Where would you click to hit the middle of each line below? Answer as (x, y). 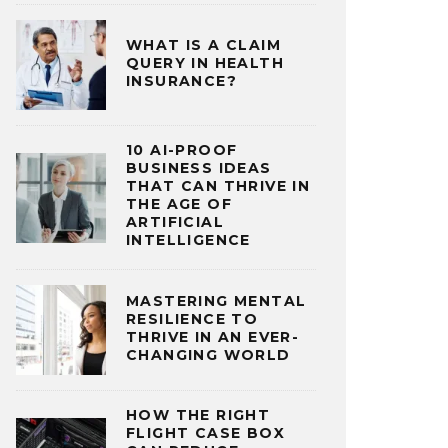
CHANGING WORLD (208, 354)
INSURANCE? (182, 80)
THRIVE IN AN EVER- (213, 336)
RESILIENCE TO (192, 318)
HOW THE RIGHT (198, 415)
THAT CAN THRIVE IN (218, 186)
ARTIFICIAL (175, 222)
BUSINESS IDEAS (199, 168)
